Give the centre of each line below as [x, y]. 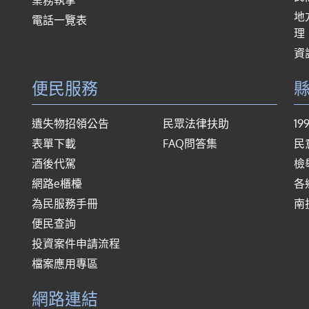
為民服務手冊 [65, 203]
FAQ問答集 [190, 143]
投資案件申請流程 [76, 243]
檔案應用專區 [65, 263]
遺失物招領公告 [70, 123]
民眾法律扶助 [196, 123]
